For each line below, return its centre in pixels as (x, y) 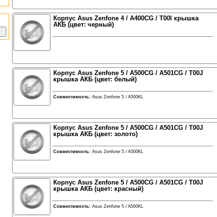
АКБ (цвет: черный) (83, 24)
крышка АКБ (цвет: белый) (95, 79)
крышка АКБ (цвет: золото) (95, 134)
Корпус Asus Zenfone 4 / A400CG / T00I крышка (126, 18)
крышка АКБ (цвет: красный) (98, 189)
